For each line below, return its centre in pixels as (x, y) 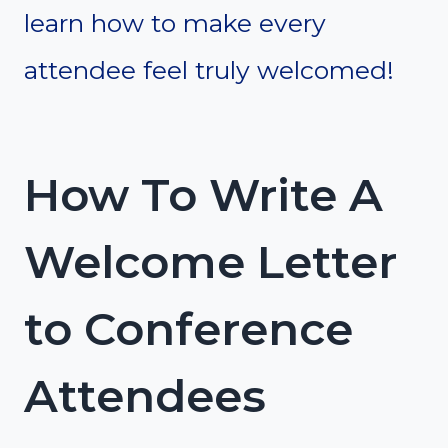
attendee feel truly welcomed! (209, 69)
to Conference (188, 329)
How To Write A (203, 195)
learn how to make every (175, 22)
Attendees (145, 396)
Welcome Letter (210, 262)
